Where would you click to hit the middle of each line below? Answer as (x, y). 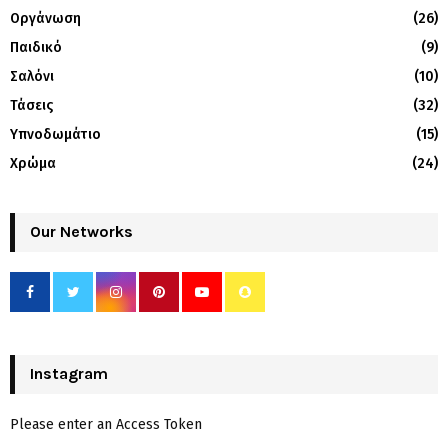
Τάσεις (31, 105)
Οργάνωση (45, 18)
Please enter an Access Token (106, 424)
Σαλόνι (32, 76)
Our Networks (81, 231)
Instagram (69, 373)
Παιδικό (36, 47)
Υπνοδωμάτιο (55, 134)
